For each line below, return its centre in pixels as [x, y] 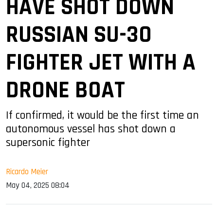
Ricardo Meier [27, 172]
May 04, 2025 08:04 [38, 185]
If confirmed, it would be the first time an [102, 115]
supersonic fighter [48, 142]
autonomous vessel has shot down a [91, 129]
